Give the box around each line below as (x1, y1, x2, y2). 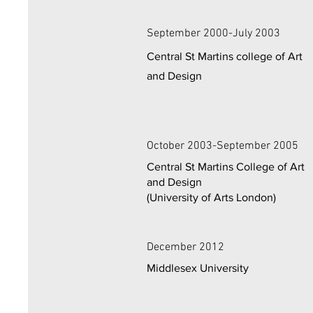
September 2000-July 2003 (147, 26, 280, 41)
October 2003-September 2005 (147, 138, 298, 153)
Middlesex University (147, 261, 249, 274)
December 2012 (147, 240, 224, 254)
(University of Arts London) (147, 191, 276, 203)
